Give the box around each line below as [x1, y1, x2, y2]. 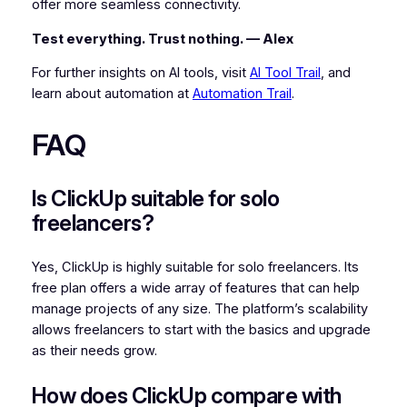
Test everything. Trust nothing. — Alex [31, 30, 293, 47]
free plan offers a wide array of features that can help [31, 279, 360, 296]
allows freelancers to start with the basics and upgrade [31, 321, 371, 338]
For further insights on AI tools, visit [31, 65, 250, 82]
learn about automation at [31, 85, 193, 103]
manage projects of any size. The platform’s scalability [31, 300, 368, 317]
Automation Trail [192, 85, 292, 103]
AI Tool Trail [249, 65, 321, 82]
